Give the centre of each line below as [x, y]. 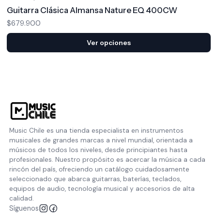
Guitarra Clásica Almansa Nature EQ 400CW [92, 10]
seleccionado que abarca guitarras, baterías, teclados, [95, 179]
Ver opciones [108, 42]
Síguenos [24, 208]
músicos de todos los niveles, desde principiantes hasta [98, 150]
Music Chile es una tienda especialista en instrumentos [96, 131]
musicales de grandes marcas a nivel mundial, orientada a [101, 140]
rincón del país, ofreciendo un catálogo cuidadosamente [99, 169]
